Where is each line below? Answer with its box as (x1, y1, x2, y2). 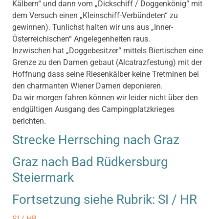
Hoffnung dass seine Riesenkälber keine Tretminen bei (12, 69, 199, 79)
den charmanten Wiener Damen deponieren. (12, 81, 163, 91)
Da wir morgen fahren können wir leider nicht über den (12, 93, 198, 103)
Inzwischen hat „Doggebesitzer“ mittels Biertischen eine (12, 46, 203, 56)
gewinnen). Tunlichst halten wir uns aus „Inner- (12, 22, 173, 32)
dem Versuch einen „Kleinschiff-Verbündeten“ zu (12, 11, 178, 21)
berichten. (12, 116, 46, 126)
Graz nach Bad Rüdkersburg (12, 154, 168, 169)
